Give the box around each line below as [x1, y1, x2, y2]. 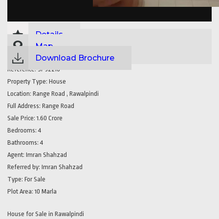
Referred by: [7, 163, 42, 171]
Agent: [7, 151, 26, 158]
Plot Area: [7, 187, 35, 195]
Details [35, 29, 63, 39]
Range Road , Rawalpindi [31, 89, 99, 97]
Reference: [7, 65, 36, 73]
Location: [7, 89, 31, 97]
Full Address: [7, 102, 42, 109]
